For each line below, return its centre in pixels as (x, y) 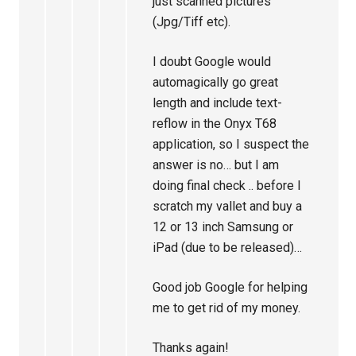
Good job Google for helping (230, 287)
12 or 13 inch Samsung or (223, 227)
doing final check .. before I (227, 186)
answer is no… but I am (216, 165)
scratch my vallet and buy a (228, 206)
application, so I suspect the (231, 144)
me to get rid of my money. (227, 308)
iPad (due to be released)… (228, 248)
